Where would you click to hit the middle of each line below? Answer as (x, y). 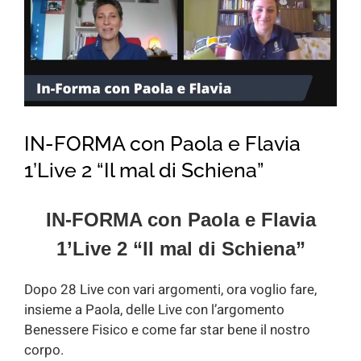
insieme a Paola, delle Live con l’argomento (154, 310)
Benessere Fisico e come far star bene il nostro (167, 330)
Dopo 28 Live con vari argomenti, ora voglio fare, (170, 290)
